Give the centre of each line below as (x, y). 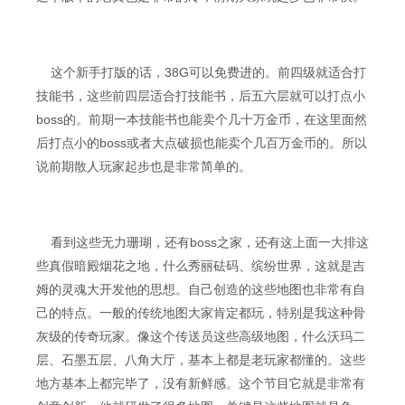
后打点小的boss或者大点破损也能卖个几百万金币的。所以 (202, 143)
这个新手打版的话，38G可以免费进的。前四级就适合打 (201, 72)
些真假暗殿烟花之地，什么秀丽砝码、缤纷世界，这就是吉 (201, 266)
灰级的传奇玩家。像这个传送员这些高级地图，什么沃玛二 (201, 336)
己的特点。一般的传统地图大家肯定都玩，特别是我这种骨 (201, 313)
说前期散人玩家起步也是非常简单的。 (144, 166)
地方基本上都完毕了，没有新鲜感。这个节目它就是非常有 (201, 383)
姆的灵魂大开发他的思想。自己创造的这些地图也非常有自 (201, 289)
